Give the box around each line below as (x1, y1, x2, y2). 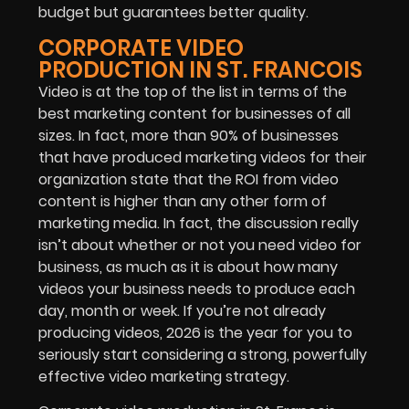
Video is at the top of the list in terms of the (38, 80, 347, 102)
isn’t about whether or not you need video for (38, 234, 362, 256)
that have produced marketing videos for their (38, 146, 367, 168)
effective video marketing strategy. (38, 365, 289, 387)
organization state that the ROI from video (38, 168, 339, 190)
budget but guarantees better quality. (38, 2, 309, 24)
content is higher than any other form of (38, 190, 327, 212)
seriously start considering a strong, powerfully (38, 343, 367, 365)
